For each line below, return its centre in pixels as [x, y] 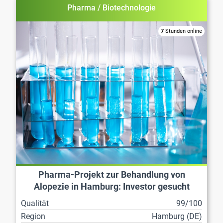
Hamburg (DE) [177, 217]
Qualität [35, 204]
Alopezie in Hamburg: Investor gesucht [111, 186]
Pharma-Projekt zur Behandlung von [111, 174]
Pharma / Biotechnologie [111, 7]
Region [33, 217]
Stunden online [183, 31]
